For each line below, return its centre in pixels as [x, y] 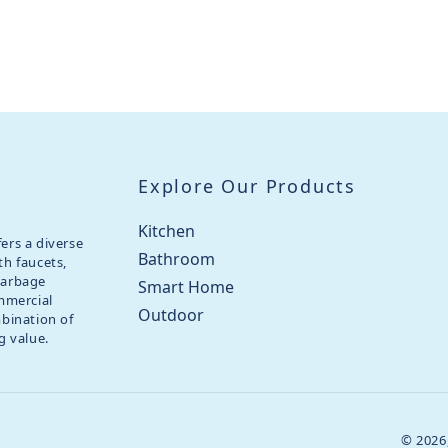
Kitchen [166, 231]
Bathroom [176, 259]
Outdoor [171, 315]
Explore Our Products [247, 186]
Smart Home [186, 287]
